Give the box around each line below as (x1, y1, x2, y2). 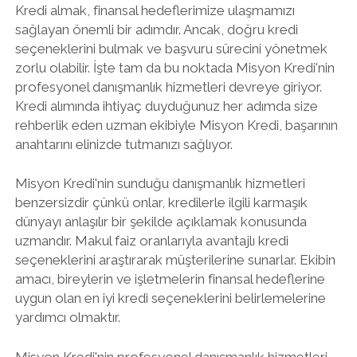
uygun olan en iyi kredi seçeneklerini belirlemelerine (14, 290, 326, 306)
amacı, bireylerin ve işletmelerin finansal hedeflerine (14, 271, 325, 287)
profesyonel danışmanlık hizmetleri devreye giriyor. (14, 78, 322, 95)
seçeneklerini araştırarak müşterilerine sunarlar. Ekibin (14, 252, 335, 268)
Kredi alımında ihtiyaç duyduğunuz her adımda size (14, 97, 318, 114)
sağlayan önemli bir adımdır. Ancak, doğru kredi (14, 21, 298, 37)
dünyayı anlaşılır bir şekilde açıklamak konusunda (14, 214, 307, 229)
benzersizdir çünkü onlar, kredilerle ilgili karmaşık (14, 194, 308, 210)
